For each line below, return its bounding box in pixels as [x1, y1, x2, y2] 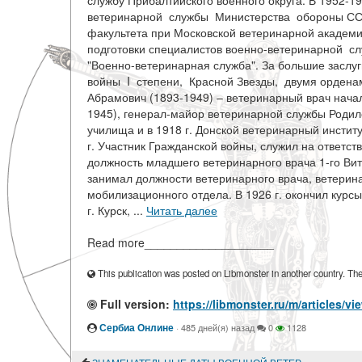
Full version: [97, 296, 170, 312]
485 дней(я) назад [181, 321, 255, 334]
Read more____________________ [87, 234, 274, 250]
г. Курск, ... [87, 202, 146, 218]
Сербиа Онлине [99, 320, 174, 335]
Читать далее [146, 202, 217, 218]
